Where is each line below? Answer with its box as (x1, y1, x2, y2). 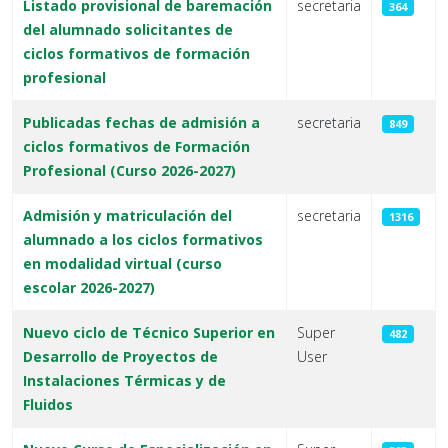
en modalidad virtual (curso (23, 254, 222, 273)
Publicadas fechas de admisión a (23, 113, 260, 132)
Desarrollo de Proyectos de (23, 347, 218, 366)
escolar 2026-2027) (23, 278, 155, 297)
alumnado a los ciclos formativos (23, 230, 263, 249)
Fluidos (23, 395, 73, 414)
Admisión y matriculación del (23, 206, 232, 225)
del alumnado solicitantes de (23, 20, 233, 39)
